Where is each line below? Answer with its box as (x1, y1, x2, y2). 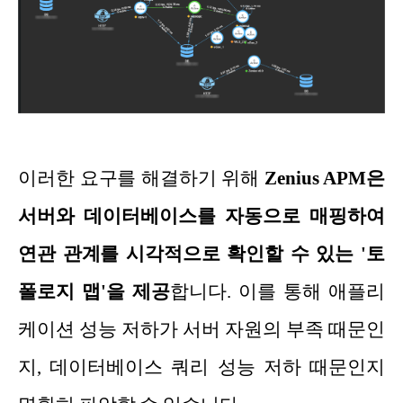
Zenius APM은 (264, 166, 385, 189)
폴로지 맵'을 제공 (18, 280, 170, 302)
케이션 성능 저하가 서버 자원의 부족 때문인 (18, 318, 385, 340)
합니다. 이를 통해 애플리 (170, 280, 385, 302)
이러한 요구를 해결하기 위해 (18, 166, 265, 189)
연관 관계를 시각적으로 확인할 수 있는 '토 (18, 242, 385, 264)
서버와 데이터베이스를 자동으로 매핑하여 (18, 204, 385, 227)
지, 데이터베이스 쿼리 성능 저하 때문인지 (18, 355, 385, 378)
